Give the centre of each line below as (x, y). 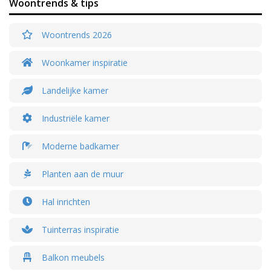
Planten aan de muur (81, 174)
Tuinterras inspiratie (79, 229)
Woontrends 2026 (76, 34)
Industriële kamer (74, 118)
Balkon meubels (72, 257)
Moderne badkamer (79, 146)
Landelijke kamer (74, 90)
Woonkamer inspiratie (83, 62)
